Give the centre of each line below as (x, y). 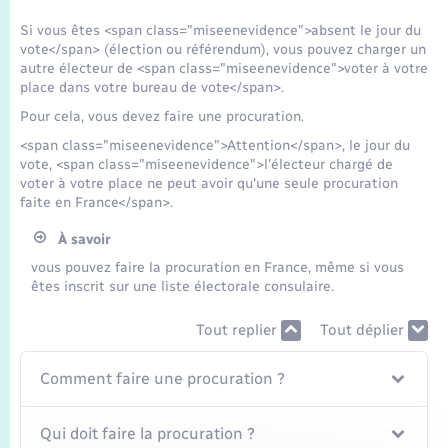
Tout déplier (363, 330)
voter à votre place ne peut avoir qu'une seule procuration (209, 183)
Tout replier (238, 330)
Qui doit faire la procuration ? (148, 434)
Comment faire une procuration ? (163, 379)
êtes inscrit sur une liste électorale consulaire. (183, 287)
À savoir (78, 239)
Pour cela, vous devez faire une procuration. (162, 117)
